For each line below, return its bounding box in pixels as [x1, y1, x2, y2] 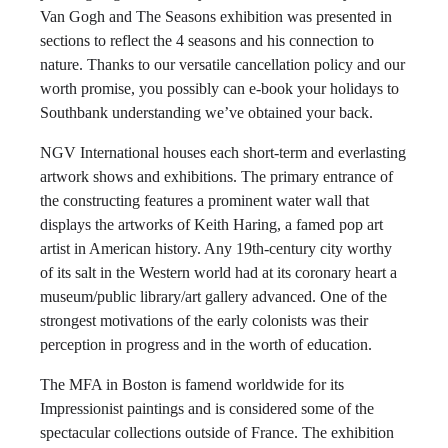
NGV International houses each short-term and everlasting [40, 144, 406, 161]
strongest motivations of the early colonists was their [40, 312, 368, 329]
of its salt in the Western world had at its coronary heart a [40, 264, 397, 281]
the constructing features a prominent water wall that [40, 192, 369, 209]
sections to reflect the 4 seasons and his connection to [40, 32, 374, 49]
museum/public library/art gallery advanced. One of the [40, 288, 387, 305]
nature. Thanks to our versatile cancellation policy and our [40, 56, 405, 73]
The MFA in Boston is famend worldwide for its [40, 376, 344, 393]
